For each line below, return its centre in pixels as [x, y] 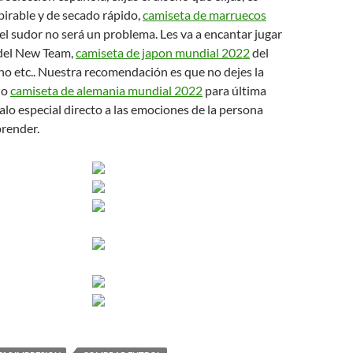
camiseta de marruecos [204, 15]
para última [234, 90]
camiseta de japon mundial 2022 [163, 52]
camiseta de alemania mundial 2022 [106, 90]
